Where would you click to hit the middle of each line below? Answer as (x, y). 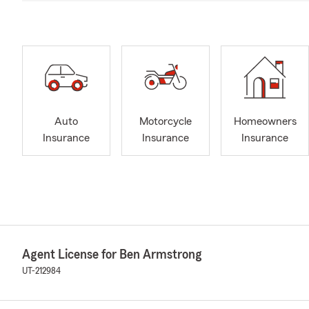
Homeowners (265, 122)
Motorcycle (166, 122)
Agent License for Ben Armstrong (112, 255)
